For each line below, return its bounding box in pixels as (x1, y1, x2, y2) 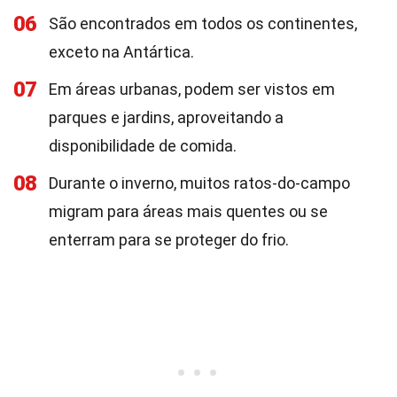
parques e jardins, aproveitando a (49, 108, 284, 127)
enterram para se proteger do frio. (49, 230, 289, 249)
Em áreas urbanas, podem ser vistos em (49, 80, 335, 98)
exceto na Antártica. (49, 43, 194, 61)
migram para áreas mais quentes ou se (49, 202, 328, 221)
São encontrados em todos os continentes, (49, 14, 357, 33)
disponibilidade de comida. (49, 136, 237, 155)
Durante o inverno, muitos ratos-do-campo (49, 174, 350, 192)
